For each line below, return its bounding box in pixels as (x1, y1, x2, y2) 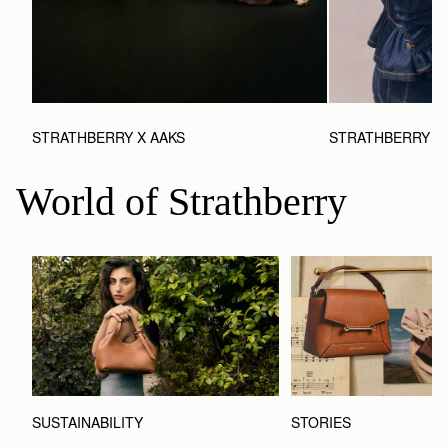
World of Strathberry (16, 179, 347, 225)
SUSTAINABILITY (32, 411, 143, 432)
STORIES (290, 411, 351, 432)
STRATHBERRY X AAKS (32, 127, 185, 148)
